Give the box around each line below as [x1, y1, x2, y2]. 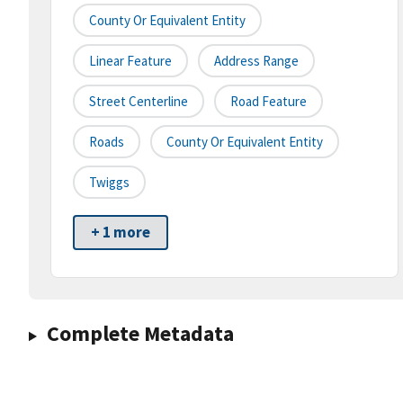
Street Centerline [89, 93, 188, 111]
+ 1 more [91, 222, 150, 243]
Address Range [214, 52, 299, 70]
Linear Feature [89, 52, 172, 70]
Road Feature [230, 93, 307, 111]
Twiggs [89, 174, 130, 192]
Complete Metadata [46, 319, 234, 348]
